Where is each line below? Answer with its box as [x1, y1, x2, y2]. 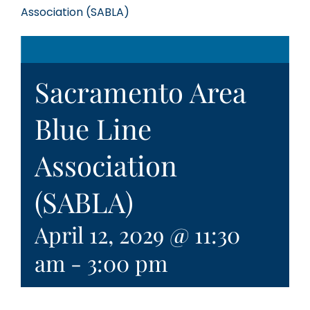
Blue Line [35, 110, 152, 147]
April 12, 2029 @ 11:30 [35, 219, 240, 250]
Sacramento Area [35, 73, 246, 111]
